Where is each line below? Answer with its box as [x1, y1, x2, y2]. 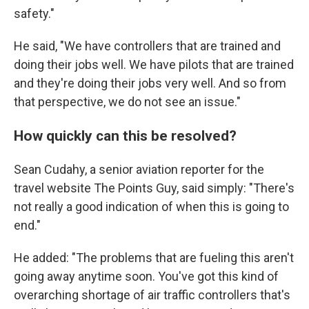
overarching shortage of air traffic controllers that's [14, 288, 290, 302]
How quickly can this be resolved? [14, 127, 237, 144]
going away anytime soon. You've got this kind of [14, 269, 279, 283]
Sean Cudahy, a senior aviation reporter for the [14, 162, 264, 177]
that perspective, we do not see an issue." [14, 94, 241, 109]
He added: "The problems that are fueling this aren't [14, 250, 294, 265]
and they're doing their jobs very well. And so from [14, 76, 286, 90]
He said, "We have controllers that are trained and [14, 39, 281, 53]
